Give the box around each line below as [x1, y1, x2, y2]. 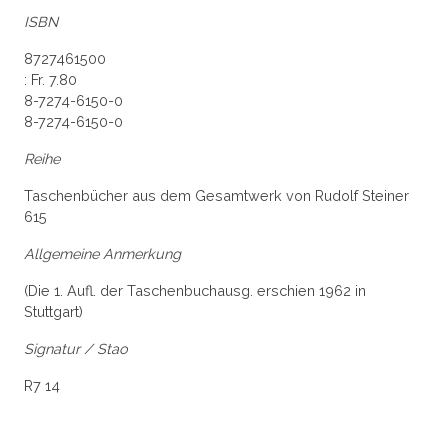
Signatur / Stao [24, 340, 128, 358]
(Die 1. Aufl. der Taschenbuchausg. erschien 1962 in [24, 282, 366, 300]
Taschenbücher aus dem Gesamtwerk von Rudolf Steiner [24, 187, 409, 205]
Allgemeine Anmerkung [24, 245, 181, 263]
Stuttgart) [24, 303, 83, 321]
